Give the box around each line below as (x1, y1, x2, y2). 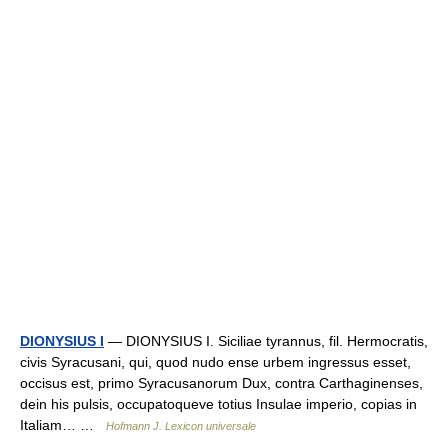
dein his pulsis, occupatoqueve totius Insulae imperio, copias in (20, 395, 417, 412)
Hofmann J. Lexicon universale (106, 419, 256, 432)
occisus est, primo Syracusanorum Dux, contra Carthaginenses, (20, 374, 423, 391)
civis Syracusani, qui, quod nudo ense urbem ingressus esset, (20, 353, 411, 370)
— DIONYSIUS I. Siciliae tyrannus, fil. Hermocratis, (104, 332, 428, 349)
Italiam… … (20, 416, 106, 433)
